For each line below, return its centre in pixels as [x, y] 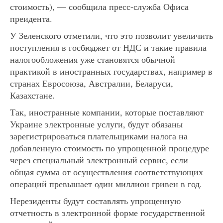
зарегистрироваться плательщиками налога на [99, 136]
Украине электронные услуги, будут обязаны [96, 124]
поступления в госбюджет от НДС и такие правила [108, 47]
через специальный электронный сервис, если [99, 160]
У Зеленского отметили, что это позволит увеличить [111, 35]
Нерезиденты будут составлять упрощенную [95, 200]
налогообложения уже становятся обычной [93, 59]
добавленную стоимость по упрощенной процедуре [110, 148]
